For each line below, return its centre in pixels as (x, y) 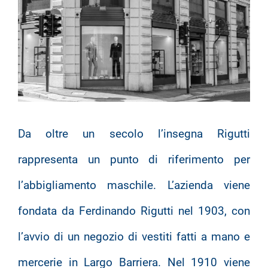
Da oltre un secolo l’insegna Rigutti (134, 133)
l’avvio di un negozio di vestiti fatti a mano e (134, 236)
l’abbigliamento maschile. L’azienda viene (134, 185)
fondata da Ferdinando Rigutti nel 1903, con (134, 211)
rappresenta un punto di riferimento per (134, 159)
